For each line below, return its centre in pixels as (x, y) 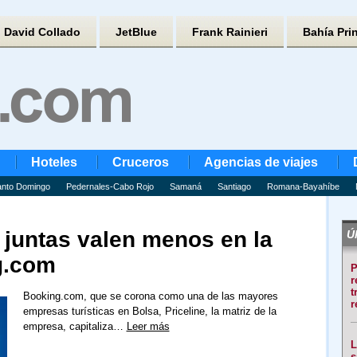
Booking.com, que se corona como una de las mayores (150, 296)
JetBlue (136, 32)
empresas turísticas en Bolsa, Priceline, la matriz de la (149, 311)
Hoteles (54, 162)
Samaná (185, 186)
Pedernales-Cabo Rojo (110, 186)
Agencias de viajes (261, 162)
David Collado (42, 32)
